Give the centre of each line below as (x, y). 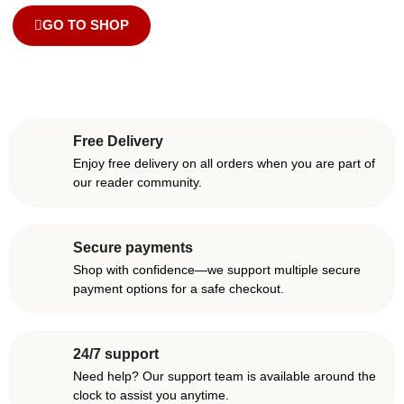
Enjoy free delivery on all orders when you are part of (224, 163)
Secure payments (133, 248)
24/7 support (116, 354)
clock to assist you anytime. (151, 395)
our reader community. (138, 182)
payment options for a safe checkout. (179, 289)
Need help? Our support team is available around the (225, 376)
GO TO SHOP (86, 25)
